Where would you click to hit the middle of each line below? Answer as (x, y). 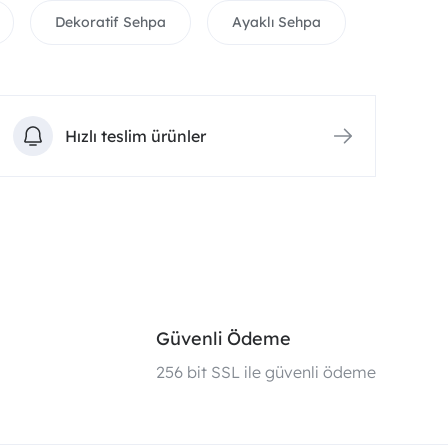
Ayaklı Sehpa (276, 22)
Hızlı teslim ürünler (135, 136)
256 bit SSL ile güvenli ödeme (266, 372)
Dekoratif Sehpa (110, 22)
